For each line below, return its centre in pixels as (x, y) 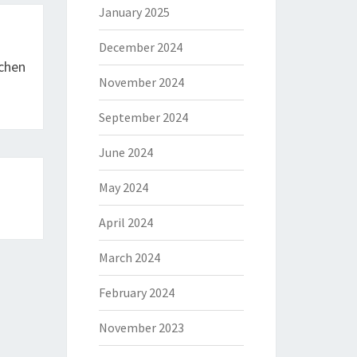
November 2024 (141, 82)
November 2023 (141, 328)
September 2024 (143, 117)
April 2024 (126, 222)
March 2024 (129, 257)
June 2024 (126, 152)
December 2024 (140, 47)
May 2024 (123, 187)
